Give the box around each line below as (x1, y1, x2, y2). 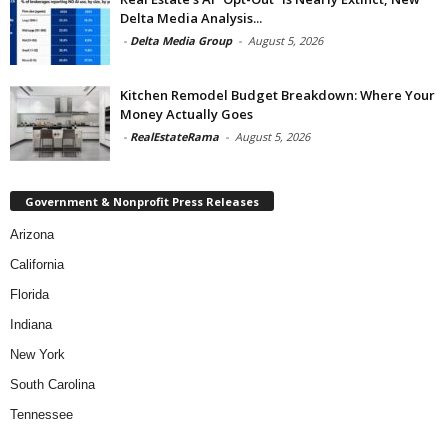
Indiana (10, 317, 52, 333)
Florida (10, 287, 49, 303)
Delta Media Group (130, 32, 232, 48)
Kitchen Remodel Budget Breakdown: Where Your (120, 85, 435, 104)
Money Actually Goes (120, 104, 253, 123)
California (10, 257, 64, 273)
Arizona (10, 227, 54, 243)
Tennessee (10, 407, 73, 423)
